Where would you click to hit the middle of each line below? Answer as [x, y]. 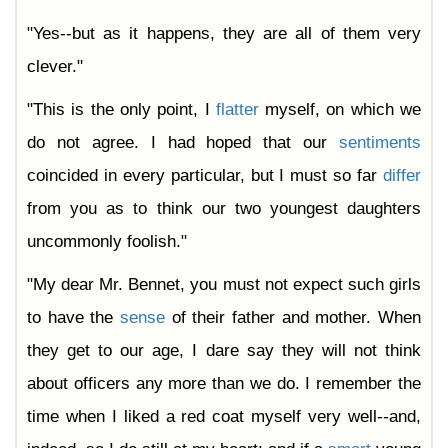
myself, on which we [340, 110]
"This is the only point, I [121, 110]
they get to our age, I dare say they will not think [224, 351]
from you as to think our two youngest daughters [224, 209]
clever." [55, 67]
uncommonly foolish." [107, 242]
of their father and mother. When [293, 318]
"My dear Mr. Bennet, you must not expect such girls [224, 285]
